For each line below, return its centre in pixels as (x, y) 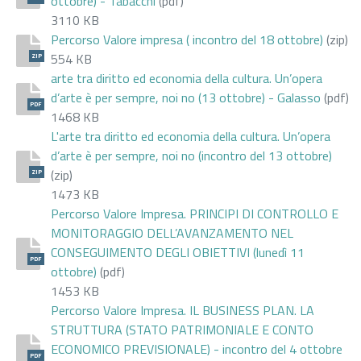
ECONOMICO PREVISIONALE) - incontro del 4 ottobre (197, 349)
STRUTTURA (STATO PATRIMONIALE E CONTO (182, 329)
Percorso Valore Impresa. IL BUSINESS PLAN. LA (183, 310)
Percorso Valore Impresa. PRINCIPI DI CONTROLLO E (195, 213)
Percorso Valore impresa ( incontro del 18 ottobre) (187, 39)
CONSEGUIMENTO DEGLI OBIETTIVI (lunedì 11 (178, 252)
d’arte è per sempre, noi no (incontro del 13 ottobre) (191, 155)
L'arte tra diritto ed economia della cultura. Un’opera (191, 136)
